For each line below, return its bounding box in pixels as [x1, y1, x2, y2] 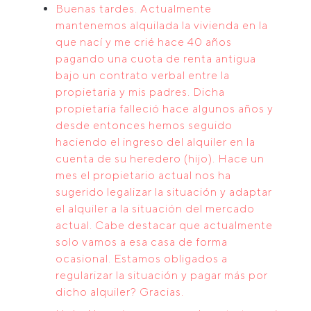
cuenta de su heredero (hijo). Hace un [56, 152, 264, 165]
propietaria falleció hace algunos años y [56, 102, 274, 115]
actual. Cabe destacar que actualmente [56, 219, 273, 232]
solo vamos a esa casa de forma [56, 235, 228, 249]
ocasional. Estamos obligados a [56, 252, 228, 265]
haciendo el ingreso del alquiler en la [56, 135, 255, 149]
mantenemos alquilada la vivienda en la [56, 19, 268, 32]
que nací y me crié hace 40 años [56, 35, 232, 49]
